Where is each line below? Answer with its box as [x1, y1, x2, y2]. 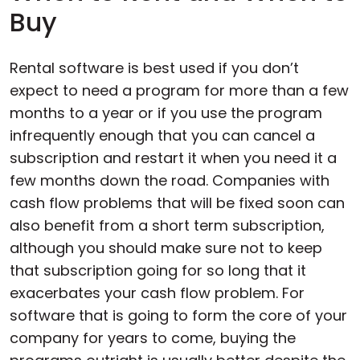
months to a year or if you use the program [10, 103, 322, 123]
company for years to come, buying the [10, 328, 296, 348]
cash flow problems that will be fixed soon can [10, 193, 345, 213]
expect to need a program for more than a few [10, 80, 349, 100]
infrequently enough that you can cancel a [10, 125, 315, 145]
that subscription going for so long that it [10, 260, 306, 280]
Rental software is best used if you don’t [10, 58, 299, 78]
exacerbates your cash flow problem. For [10, 283, 305, 303]
